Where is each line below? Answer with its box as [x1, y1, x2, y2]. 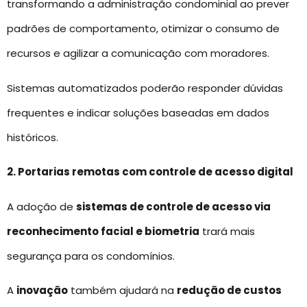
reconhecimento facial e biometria [7, 223, 199, 238]
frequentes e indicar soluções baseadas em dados [7, 105, 269, 120]
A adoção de [7, 199, 76, 214]
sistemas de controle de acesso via [76, 199, 271, 214]
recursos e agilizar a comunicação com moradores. [7, 46, 269, 61]
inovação [16, 282, 68, 297]
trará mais [199, 223, 255, 238]
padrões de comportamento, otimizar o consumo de [7, 21, 280, 36]
